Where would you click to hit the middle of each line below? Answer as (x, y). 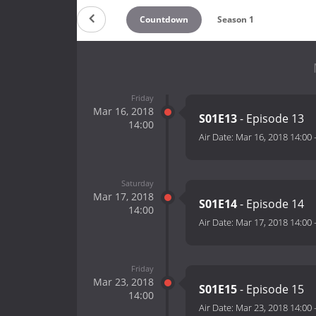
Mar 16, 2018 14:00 (274, 137)
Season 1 (236, 19)
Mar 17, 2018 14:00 (274, 223)
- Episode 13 (271, 119)
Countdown (164, 19)
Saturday (137, 183)
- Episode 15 (271, 290)
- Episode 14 (271, 204)
